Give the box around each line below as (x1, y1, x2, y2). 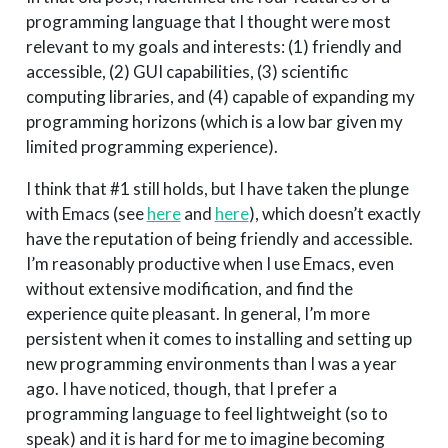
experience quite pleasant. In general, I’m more (25, 303, 370, 325)
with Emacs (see (25, 203, 147, 225)
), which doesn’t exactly (248, 203, 421, 225)
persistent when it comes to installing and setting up (25, 328, 412, 350)
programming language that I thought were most (25, 11, 391, 33)
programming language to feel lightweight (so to (25, 403, 388, 425)
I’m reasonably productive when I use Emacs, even (25, 253, 394, 275)
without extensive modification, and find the (25, 278, 353, 300)
